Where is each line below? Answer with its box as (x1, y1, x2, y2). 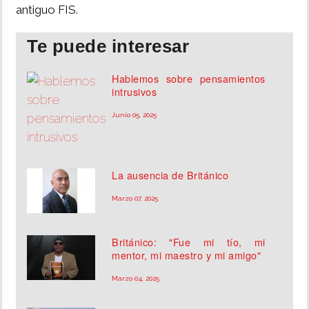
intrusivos (112, 84, 157, 99)
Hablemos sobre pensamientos (112, 71, 266, 86)
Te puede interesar (27, 36, 189, 57)
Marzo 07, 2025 (112, 195, 159, 202)
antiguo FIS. (16, 3, 78, 17)
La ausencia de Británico (112, 168, 229, 182)
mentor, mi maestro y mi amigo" (112, 248, 261, 263)
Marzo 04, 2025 (112, 275, 160, 283)
